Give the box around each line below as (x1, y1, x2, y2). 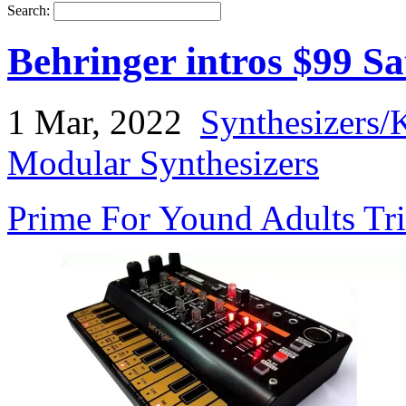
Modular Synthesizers (7, 142, 319, 182)
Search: (7, 2, 53, 18)
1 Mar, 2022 (7, 101, 182, 141)
